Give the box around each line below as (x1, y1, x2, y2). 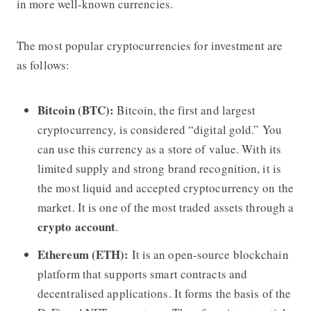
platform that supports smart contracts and (37, 265, 248, 282)
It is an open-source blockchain (128, 246, 289, 262)
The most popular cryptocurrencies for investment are (16, 37, 283, 53)
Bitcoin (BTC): (37, 101, 115, 119)
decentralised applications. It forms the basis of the (37, 285, 292, 301)
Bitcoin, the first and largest (114, 101, 256, 118)
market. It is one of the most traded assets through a (37, 199, 294, 215)
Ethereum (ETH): (37, 245, 129, 263)
